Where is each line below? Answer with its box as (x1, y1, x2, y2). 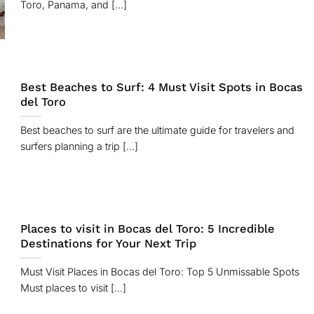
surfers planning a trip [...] (20, 140, 138, 153)
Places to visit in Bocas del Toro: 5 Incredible (20, 222, 275, 236)
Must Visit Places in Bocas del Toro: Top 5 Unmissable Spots (20, 266, 299, 278)
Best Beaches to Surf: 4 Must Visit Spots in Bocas (20, 81, 303, 95)
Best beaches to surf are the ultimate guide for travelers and (20, 124, 294, 137)
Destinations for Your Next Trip (20, 237, 196, 251)
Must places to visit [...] (20, 282, 126, 294)
